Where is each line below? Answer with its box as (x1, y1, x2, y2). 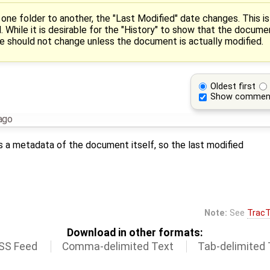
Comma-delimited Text (61, 240, 174, 253)
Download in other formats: (67, 227, 203, 239)
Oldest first (210, 81, 256, 92)
